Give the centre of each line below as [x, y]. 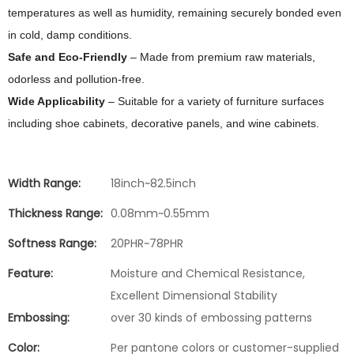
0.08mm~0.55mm [160, 213]
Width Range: [44, 183]
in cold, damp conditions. [70, 35]
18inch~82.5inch [153, 183]
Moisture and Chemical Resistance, [208, 273]
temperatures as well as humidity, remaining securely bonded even [175, 13]
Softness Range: [52, 243]
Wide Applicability [56, 101]
